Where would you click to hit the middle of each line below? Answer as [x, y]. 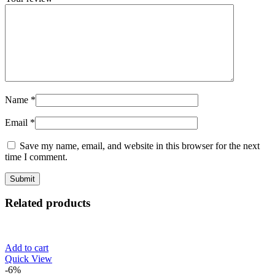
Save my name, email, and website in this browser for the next [140, 145]
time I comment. [36, 157]
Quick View [29, 258]
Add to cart [27, 247]
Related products [48, 203]
